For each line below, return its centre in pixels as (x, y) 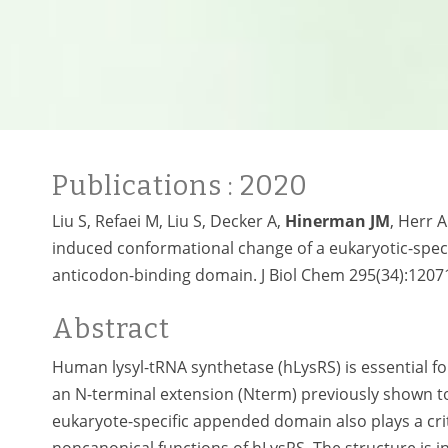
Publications (140, 186)
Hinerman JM (337, 221)
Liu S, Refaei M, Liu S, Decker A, (168, 221)
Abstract (111, 329)
